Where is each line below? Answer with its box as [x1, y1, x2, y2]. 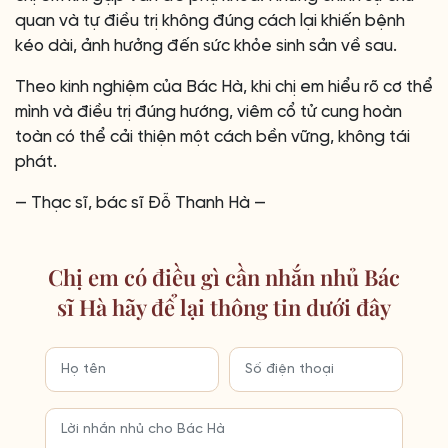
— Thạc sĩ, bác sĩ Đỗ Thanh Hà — [15, 194, 266, 212]
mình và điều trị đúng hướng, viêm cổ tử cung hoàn [15, 103, 402, 121]
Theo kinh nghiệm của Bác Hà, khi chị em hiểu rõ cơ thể [15, 78, 433, 96]
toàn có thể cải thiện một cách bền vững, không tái [15, 128, 410, 146]
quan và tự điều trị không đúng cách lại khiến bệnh [15, 12, 405, 30]
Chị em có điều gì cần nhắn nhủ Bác [48, 262, 400, 292]
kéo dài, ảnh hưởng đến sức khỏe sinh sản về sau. [15, 37, 397, 55]
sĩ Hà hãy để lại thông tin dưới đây [57, 292, 391, 322]
